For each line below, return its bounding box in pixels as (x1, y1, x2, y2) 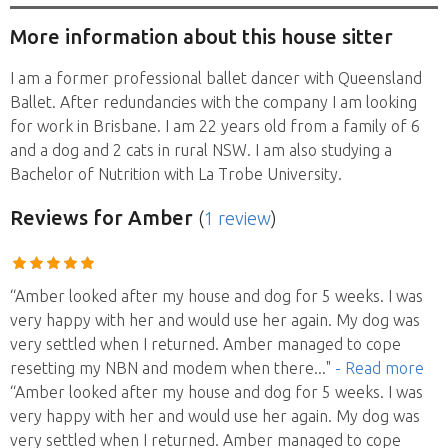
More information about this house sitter (10, 25, 393, 49)
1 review (204, 207, 271, 228)
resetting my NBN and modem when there (10, 358, 314, 377)
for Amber (88, 205, 193, 229)
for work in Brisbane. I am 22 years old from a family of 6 (10, 116, 420, 135)
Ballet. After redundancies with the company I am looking (10, 92, 417, 111)
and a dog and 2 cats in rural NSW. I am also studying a (10, 140, 392, 159)
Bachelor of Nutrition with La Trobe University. (10, 164, 342, 183)
